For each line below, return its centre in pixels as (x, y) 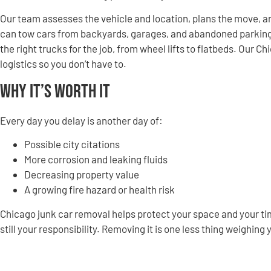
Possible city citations (72, 144)
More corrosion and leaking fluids (96, 159)
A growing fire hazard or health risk (100, 190)
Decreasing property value (82, 175)
